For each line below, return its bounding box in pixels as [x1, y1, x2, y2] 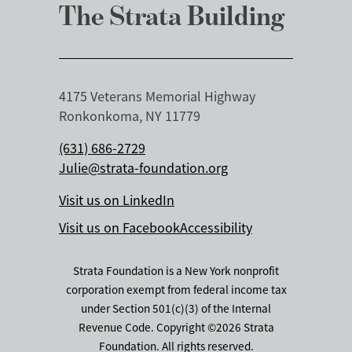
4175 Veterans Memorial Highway [59, 87, 255, 105]
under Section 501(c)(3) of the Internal [81, 300, 271, 316]
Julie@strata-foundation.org [59, 159, 228, 177]
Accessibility [180, 218, 252, 236]
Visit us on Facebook [59, 218, 180, 236]
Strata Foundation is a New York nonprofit [73, 262, 279, 278]
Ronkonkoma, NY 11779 [59, 107, 200, 125]
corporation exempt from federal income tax [65, 281, 287, 297]
